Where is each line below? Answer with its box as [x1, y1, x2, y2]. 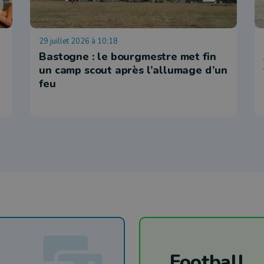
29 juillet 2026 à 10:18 [39, 35, 118, 47]
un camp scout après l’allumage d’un [39, 62, 228, 77]
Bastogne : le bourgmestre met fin [39, 49, 216, 64]
